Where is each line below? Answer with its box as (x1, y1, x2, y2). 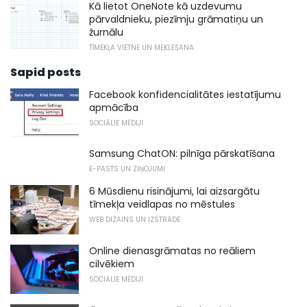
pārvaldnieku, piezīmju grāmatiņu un (89, 12, 263, 26)
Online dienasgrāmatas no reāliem (89, 244, 256, 258)
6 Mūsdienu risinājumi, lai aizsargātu (89, 184, 260, 199)
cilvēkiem (89, 257, 134, 271)
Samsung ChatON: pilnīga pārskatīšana (89, 147, 275, 161)
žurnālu (89, 25, 123, 39)
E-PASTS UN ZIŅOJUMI (89, 164, 165, 175)
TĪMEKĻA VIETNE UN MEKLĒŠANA (89, 42, 194, 53)
